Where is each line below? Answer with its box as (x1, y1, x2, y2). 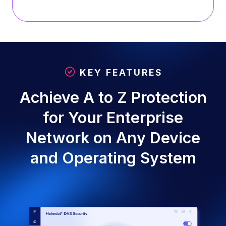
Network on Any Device (26, 128, 200, 147)
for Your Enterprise (43, 108, 183, 127)
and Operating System (30, 148, 196, 167)
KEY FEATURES (76, 67, 163, 78)
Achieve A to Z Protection (19, 88, 207, 106)
